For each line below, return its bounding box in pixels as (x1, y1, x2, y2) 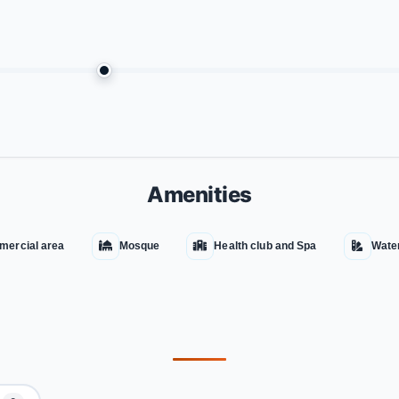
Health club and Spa (214, 239, 317, 252)
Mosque (118, 239, 160, 252)
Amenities (147, 182, 252, 208)
